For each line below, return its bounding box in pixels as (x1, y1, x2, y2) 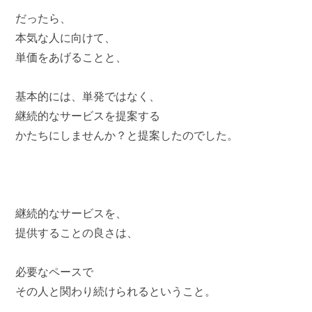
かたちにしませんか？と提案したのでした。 (15, 130, 239, 141)
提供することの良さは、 (15, 227, 139, 239)
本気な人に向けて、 (15, 32, 116, 44)
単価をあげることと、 (15, 52, 127, 63)
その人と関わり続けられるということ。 (15, 286, 217, 297)
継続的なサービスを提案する (15, 110, 161, 122)
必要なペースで (15, 266, 94, 278)
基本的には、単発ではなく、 (15, 91, 161, 102)
